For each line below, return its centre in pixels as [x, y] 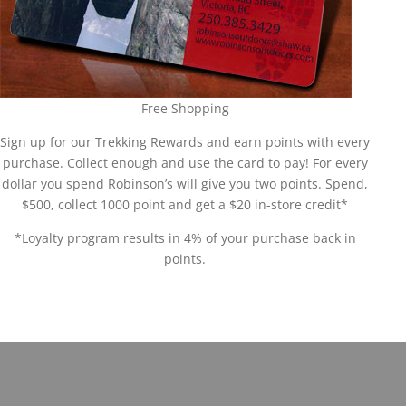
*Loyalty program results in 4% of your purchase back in [185, 238]
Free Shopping [185, 108]
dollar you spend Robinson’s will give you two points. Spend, [185, 184]
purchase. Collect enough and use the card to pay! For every [185, 163]
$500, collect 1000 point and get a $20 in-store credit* [185, 204]
